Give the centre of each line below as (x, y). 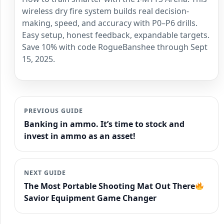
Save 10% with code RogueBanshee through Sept (115, 47)
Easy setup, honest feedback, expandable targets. (116, 35)
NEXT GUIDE (45, 173)
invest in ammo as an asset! (80, 136)
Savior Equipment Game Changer (90, 198)
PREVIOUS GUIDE (53, 111)
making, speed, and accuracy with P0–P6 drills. (110, 23)
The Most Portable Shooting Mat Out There (109, 186)
